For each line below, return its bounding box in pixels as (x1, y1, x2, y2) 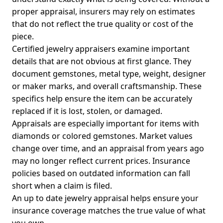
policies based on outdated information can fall (12, 168, 190, 179)
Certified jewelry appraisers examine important (12, 43, 190, 55)
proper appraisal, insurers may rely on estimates (12, 6, 195, 17)
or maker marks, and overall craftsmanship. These (12, 81, 202, 92)
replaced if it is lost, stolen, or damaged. (12, 106, 162, 117)
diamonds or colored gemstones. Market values (12, 130, 193, 142)
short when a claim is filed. (12, 180, 112, 192)
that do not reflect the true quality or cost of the (12, 18, 193, 30)
